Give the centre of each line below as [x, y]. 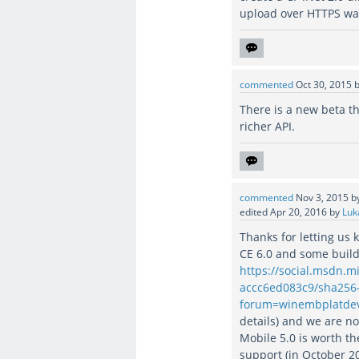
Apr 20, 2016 [299, 212]
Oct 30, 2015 [324, 84]
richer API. [268, 126]
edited [254, 212]
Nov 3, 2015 [323, 197]
